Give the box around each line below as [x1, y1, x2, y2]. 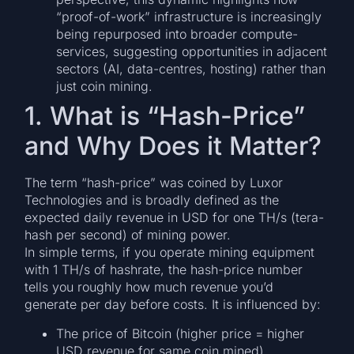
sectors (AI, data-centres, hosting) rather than [56, 61, 326, 77]
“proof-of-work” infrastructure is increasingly [56, 9, 322, 25]
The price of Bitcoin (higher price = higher [56, 325, 305, 341]
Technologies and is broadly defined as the [24, 192, 280, 209]
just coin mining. [56, 78, 153, 95]
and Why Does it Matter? [24, 130, 322, 162]
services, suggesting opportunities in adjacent [56, 43, 328, 60]
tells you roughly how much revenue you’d [24, 279, 274, 296]
